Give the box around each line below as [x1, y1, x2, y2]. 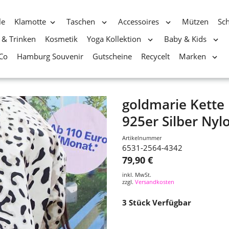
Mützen [182, 16, 209, 27]
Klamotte [14, 16, 46, 27]
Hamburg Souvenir [16, 51, 83, 61]
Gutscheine [92, 51, 132, 61]
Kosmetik [45, 34, 78, 44]
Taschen [66, 16, 98, 27]
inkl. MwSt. [122, 170, 151, 178]
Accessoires [118, 16, 162, 27]
